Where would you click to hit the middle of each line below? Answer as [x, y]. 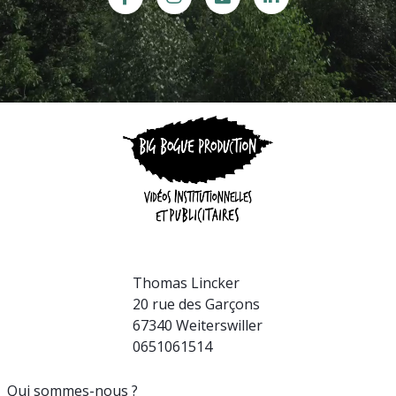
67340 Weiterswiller [198, 325]
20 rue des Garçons [197, 304]
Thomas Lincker [187, 282]
